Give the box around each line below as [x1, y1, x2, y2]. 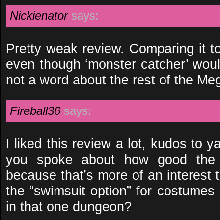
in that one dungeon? [6, 199, 132, 214]
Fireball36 [10, 104, 60, 117]
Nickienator [10, 9, 68, 22]
